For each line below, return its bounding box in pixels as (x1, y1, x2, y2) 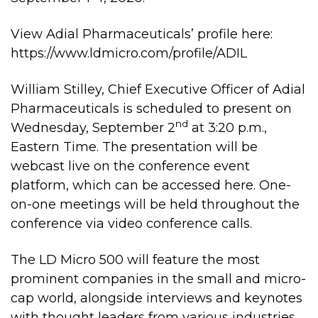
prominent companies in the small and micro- (11, 271, 306, 287)
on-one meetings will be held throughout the (11, 197, 300, 212)
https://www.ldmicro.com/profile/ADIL (11, 45, 247, 61)
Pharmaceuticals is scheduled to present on (11, 101, 292, 116)
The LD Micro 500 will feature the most (11, 252, 260, 268)
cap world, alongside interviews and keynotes (11, 290, 302, 306)
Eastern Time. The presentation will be (11, 139, 258, 155)
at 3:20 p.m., (188, 120, 267, 136)
